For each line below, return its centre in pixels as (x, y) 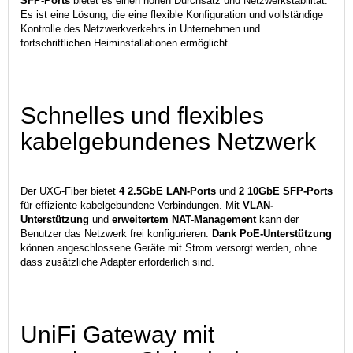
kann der (277, 219)
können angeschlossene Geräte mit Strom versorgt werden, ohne (169, 247)
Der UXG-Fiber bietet (68, 191)
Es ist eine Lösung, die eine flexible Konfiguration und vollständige (172, 14)
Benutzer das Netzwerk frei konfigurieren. (116, 233)
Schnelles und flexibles (142, 115)
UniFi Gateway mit (117, 334)
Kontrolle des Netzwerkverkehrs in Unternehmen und (140, 28)
